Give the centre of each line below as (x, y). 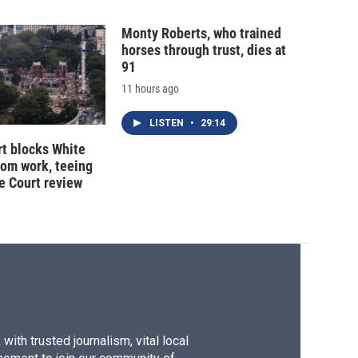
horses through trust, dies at (204, 50)
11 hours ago (150, 89)
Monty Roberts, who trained (201, 34)
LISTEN (168, 123)
